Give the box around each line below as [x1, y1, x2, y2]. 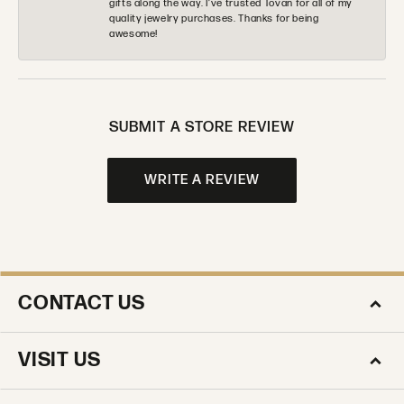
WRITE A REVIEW [144, 171, 260, 189]
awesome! [109, 27, 159, 40]
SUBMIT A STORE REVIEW [108, 117, 296, 136]
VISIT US [18, 347, 101, 372]
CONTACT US [18, 290, 145, 316]
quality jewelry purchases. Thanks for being [109, 12, 319, 24]
